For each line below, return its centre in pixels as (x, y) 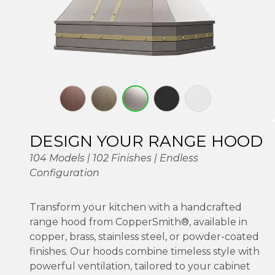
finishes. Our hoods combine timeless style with (145, 251)
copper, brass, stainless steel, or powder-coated (144, 236)
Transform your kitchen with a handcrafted (136, 207)
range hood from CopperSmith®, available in (138, 222)
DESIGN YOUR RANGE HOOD (146, 141)
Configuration (64, 172)
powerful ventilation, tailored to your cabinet (140, 266)
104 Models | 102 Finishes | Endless (114, 158)
